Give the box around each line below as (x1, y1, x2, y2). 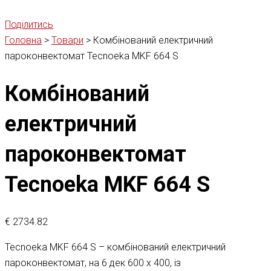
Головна (5, 34, 42, 47)
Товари (51, 34, 83, 47)
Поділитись (5, 19, 53, 31)
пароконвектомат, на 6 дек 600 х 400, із (5, 257, 181, 269)
